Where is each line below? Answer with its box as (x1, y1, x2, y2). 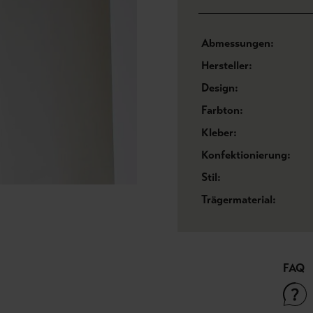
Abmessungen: (201, 36, 274, 50)
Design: (201, 81, 238, 94)
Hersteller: (201, 59, 252, 72)
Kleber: (201, 126, 237, 139)
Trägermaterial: (201, 193, 276, 206)
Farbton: (201, 103, 243, 117)
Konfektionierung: (201, 148, 291, 161)
